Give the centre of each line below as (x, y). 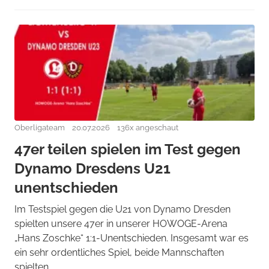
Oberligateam (40, 128)
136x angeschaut (148, 128)
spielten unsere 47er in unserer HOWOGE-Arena (121, 224)
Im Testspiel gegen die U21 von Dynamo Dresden (122, 209)
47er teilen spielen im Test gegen (128, 149)
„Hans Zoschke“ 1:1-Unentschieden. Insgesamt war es (131, 238)
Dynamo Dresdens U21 (92, 168)
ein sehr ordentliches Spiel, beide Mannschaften (119, 252)
